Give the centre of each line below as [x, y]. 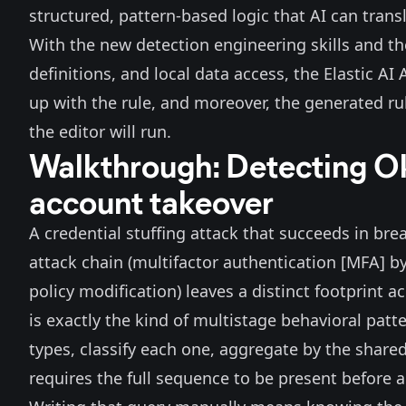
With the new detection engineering [170, 44]
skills [330, 44]
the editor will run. [100, 131]
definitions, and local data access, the [176, 73]
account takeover [151, 200]
